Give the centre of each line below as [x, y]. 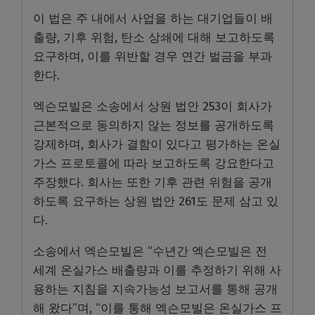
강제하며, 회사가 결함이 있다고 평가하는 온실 [157, 145]
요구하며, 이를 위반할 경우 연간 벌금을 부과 [153, 57]
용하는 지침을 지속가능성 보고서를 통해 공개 [155, 290]
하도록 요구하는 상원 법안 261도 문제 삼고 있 [156, 202]
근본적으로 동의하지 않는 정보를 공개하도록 [154, 126]
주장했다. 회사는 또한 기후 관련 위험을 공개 [153, 183]
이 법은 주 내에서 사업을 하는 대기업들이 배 [153, 19]
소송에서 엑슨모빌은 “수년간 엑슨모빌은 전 [150, 252]
